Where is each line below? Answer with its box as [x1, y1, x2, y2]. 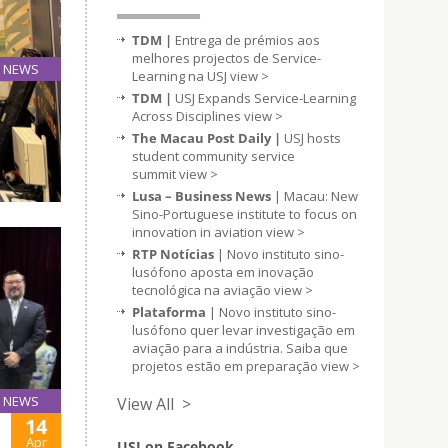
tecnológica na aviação [132, 281, 274, 299]
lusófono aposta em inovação [132, 263, 314, 281]
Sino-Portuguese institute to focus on [132, 205, 357, 223]
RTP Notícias [132, 245, 217, 263]
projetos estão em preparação [132, 357, 321, 375]
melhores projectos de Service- [132, 49, 321, 67]
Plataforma [132, 303, 206, 321]
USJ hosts [281, 129, 341, 147]
